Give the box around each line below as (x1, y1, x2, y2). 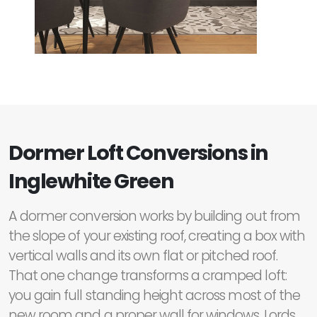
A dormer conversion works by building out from (8, 207, 300, 226)
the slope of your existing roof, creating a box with (8, 226, 306, 246)
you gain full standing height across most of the (8, 286, 300, 306)
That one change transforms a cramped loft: (8, 266, 287, 286)
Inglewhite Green (8, 167, 174, 196)
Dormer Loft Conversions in (8, 139, 268, 168)
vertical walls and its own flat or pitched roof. (8, 246, 277, 266)
